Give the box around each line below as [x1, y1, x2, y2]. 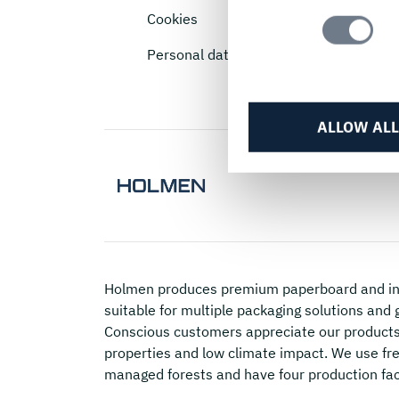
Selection [263, 2, 320, 20]
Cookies [147, 10, 198, 28]
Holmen [104, 279, 154, 297]
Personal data [147, 45, 237, 64]
